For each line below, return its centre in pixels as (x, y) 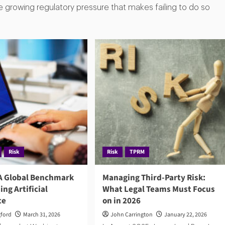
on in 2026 (121, 201)
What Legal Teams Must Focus (158, 189)
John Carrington (131, 214)
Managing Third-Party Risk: (154, 178)
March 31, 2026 (42, 214)
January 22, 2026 (185, 214)
